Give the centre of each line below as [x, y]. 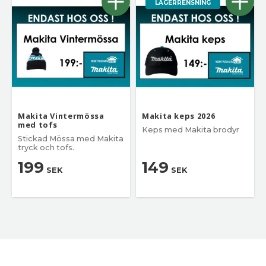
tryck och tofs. [46, 148]
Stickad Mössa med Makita [71, 139]
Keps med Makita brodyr [191, 130]
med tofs [38, 125]
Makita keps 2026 [179, 116]
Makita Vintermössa [61, 116]
